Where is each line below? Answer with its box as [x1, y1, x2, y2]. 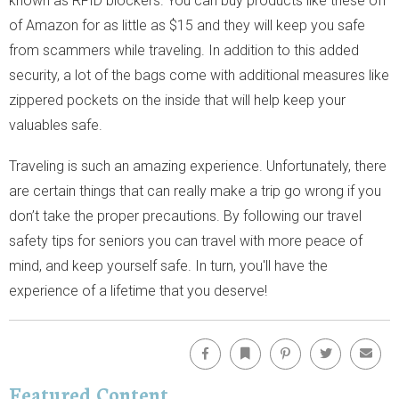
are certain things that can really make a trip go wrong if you [9, 182, 381, 199]
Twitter [339, 338, 367, 348]
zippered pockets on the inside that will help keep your [9, 91, 346, 109]
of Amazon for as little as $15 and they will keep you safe [9, 16, 365, 34]
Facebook [219, 338, 256, 348]
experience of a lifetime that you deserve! [9, 281, 267, 299]
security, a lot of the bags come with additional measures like [9, 66, 389, 84]
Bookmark [259, 338, 298, 348]
